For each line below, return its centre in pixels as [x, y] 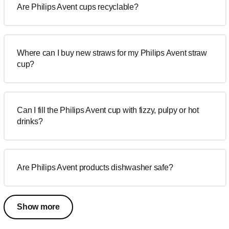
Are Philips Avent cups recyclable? [78, 7]
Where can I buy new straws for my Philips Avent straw [112, 53]
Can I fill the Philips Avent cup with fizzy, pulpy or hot [108, 110]
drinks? [30, 121]
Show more [38, 207]
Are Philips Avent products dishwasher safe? [95, 167]
